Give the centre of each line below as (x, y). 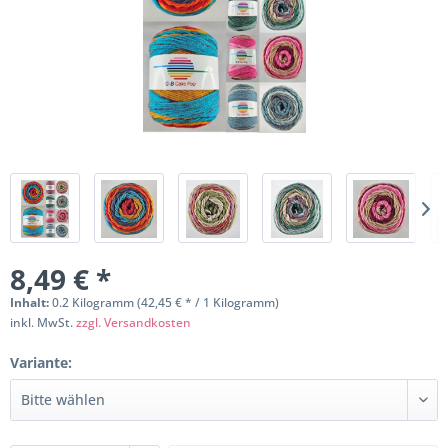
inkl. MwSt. (43, 322)
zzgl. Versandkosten (133, 322)
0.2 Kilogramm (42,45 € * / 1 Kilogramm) (165, 302)
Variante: (41, 362)
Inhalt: (31, 302)
